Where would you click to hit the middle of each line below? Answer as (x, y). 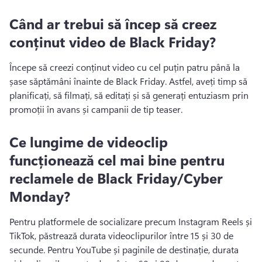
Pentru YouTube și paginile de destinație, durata (143, 249)
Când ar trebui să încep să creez (113, 23)
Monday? (40, 196)
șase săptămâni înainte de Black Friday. (89, 81)
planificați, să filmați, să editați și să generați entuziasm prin (129, 95)
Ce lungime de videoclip (89, 142)
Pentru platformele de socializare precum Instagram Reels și (131, 221)
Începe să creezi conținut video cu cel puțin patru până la (125, 67)
